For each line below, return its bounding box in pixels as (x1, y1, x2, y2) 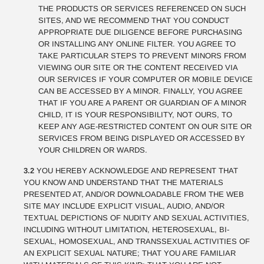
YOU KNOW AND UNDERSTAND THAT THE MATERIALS (24, 178, 223, 187)
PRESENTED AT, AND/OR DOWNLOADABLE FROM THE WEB (24, 190, 244, 199)
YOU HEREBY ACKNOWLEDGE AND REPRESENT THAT (34, 166, 238, 175)
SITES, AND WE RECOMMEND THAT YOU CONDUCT (38, 16, 229, 25)
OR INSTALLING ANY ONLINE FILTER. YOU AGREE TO (38, 39, 236, 48)
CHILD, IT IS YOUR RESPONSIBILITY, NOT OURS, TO (38, 110, 232, 119)
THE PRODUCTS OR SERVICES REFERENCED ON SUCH (38, 4, 246, 13)
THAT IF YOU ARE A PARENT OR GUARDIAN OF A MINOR (38, 98, 246, 107)
